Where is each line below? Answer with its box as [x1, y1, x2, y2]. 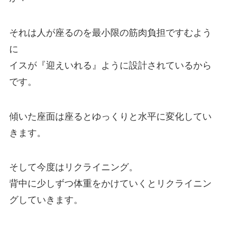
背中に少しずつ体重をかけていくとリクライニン [9, 176, 212, 190]
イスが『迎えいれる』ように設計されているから [9, 57, 212, 71]
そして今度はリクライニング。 [9, 159, 138, 173]
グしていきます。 [9, 192, 83, 206]
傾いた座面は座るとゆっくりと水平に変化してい [9, 108, 212, 122]
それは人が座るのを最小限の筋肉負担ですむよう [9, 25, 212, 38]
